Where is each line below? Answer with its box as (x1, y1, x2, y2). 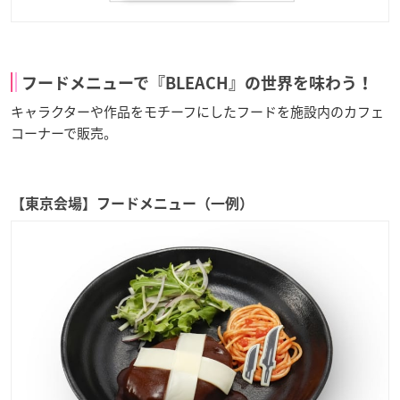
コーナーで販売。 (11, 122, 117, 143)
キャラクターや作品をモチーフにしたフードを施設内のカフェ (11, 101, 384, 121)
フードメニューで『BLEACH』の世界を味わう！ (21, 74, 373, 91)
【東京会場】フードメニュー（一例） (11, 196, 254, 211)
